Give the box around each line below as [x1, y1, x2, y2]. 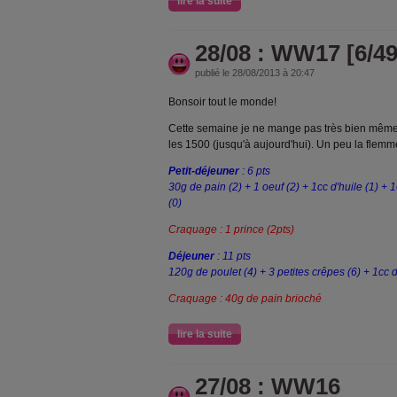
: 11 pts [217, 250, 251, 262]
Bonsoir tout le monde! [168, 96, 276, 108]
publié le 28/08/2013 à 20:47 [195, 67, 315, 78]
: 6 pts [239, 165, 270, 177]
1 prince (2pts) [225, 223, 294, 236]
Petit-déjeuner [168, 165, 239, 177]
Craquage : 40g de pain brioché [168, 292, 322, 305]
